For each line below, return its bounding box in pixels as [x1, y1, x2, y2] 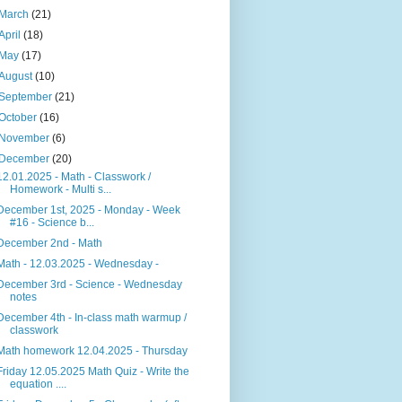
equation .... [9, 378, 66, 391]
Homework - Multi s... [9, 183, 111, 197]
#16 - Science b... [9, 216, 94, 230]
